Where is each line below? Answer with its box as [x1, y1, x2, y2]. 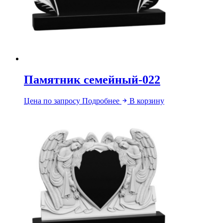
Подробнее [82, 96, 121, 105]
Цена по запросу [24, 96, 80, 105]
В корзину [129, 96, 164, 105]
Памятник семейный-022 [24, 73, 160, 86]
